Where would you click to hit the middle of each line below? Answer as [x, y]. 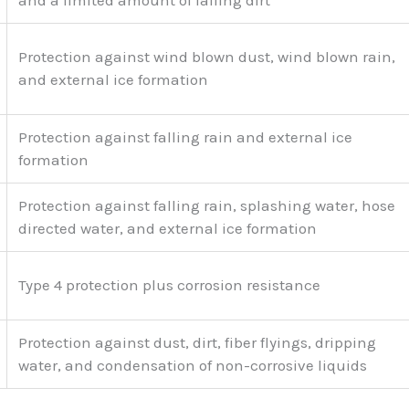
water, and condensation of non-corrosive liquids [193, 366]
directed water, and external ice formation [168, 229]
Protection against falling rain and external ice [185, 137]
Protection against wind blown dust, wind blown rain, [207, 57]
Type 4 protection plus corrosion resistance [169, 285]
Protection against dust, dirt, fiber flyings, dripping [197, 343]
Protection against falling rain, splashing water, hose [207, 206]
